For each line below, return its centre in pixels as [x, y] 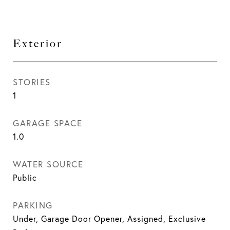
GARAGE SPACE [47, 123]
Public [25, 178]
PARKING [33, 205]
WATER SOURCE [48, 164]
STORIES [32, 82]
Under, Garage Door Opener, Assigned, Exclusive [109, 219]
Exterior [38, 43]
